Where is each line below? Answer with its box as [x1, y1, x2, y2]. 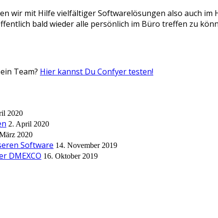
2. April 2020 [8, 120, 49, 128]
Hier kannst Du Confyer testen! [40, 66, 153, 77]
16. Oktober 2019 [43, 152, 98, 161]
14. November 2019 [55, 141, 117, 150]
